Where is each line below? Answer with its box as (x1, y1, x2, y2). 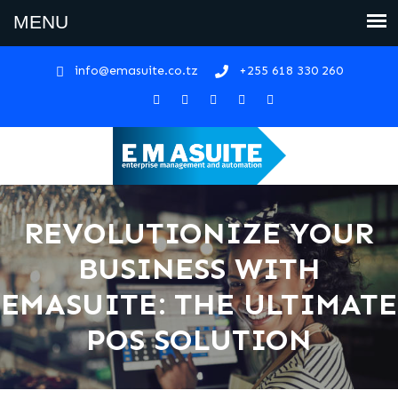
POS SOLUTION (86, 322, 312, 358)
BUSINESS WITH (77, 251, 321, 287)
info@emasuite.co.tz (74, 63, 198, 78)
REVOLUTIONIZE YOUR (24, 215, 374, 251)
